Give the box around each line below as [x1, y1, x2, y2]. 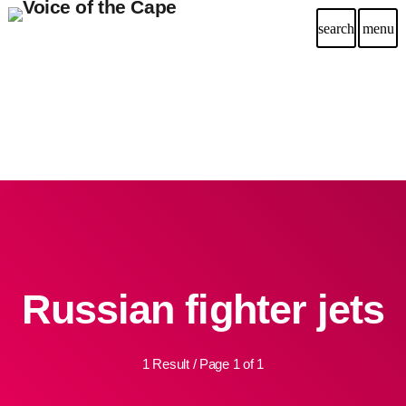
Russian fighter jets [21, 286, 385, 333]
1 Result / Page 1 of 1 [141, 356, 265, 372]
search [318, 20, 354, 36]
